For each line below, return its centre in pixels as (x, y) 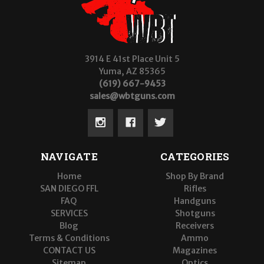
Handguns (195, 201)
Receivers (195, 225)
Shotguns (195, 213)
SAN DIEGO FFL (69, 188)
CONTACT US (69, 250)
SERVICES (69, 213)
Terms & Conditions (69, 238)
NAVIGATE (69, 156)
